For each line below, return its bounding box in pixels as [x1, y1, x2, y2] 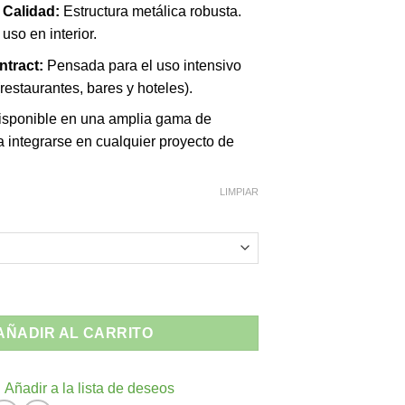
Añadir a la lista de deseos [4, 381, 174, 397]
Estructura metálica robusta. [60, 4, 242, 20]
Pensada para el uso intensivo [43, 57, 242, 73]
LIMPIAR [220, 186, 259, 198]
